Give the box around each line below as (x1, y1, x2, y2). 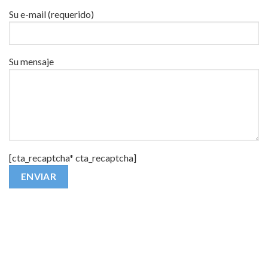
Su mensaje (9, 56, 54, 68)
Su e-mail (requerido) (9, 8, 94, 20)
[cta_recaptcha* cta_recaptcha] (9, 151, 136, 163)
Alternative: (9, 200, 59, 211)
